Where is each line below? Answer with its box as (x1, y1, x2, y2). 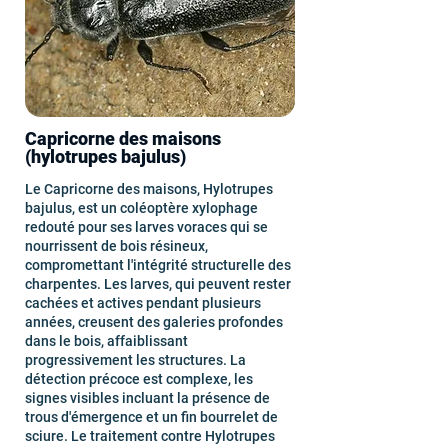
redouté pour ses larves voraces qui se (25, 219, 268, 235)
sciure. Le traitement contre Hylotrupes (25, 428, 275, 444)
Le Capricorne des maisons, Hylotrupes (25, 181, 273, 197)
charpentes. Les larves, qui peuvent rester (25, 276, 291, 292)
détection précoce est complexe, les (25, 371, 253, 387)
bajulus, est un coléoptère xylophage (25, 200, 258, 216)
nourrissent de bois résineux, (25, 238, 208, 254)
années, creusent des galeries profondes (25, 314, 283, 330)
